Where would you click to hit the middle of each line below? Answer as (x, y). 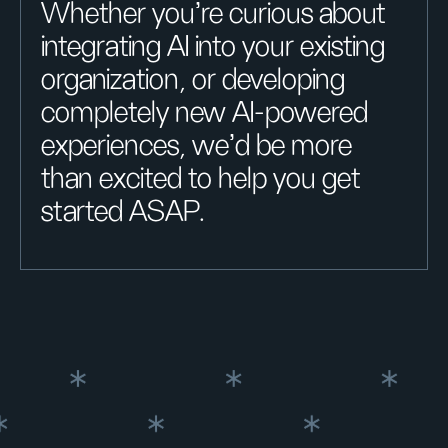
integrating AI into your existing (213, 47)
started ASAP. (123, 212)
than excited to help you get (200, 179)
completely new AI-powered (204, 113)
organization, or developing (193, 80)
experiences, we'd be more (196, 146)
